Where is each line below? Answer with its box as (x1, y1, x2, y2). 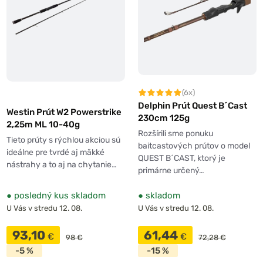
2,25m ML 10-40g (6, 119, 80, 130)
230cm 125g (138, 113, 190, 124)
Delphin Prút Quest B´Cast (138, 100, 247, 112)
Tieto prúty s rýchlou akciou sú (6, 134, 120, 145)
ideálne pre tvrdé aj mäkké (6, 147, 104, 157)
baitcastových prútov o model (138, 141, 250, 151)
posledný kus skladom (12, 190, 106, 201)
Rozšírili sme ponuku (138, 129, 213, 139)
